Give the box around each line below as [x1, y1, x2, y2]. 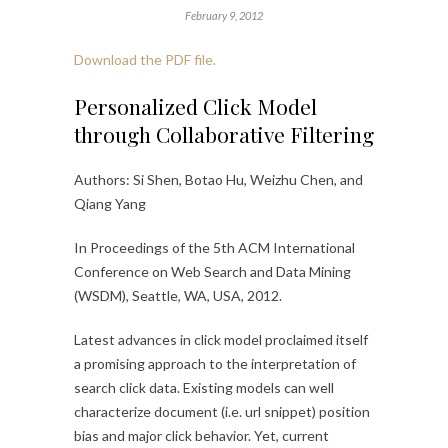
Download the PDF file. [74, 51, 216, 69]
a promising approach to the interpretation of [74, 355, 356, 373]
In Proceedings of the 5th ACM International [74, 239, 355, 257]
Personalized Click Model [74, 92, 317, 121]
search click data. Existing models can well [74, 379, 334, 397]
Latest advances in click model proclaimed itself [74, 331, 368, 349]
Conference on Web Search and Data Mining [74, 263, 351, 281]
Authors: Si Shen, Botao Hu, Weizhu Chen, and [74, 171, 363, 189]
